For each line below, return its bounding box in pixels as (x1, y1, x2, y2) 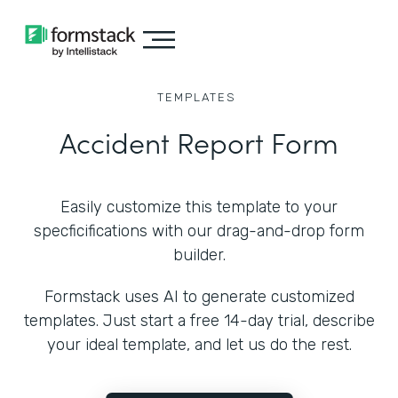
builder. (172, 245, 226, 265)
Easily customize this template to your (60, 197, 338, 217)
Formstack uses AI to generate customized (44, 287, 354, 306)
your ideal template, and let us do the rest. (46, 335, 352, 354)
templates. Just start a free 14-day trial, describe (23, 311, 375, 330)
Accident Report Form (60, 122, 338, 162)
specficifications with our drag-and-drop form (34, 221, 364, 241)
